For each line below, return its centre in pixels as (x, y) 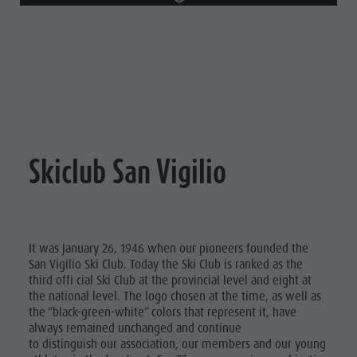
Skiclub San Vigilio (127, 172)
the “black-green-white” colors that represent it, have (163, 313)
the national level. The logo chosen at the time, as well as (175, 297)
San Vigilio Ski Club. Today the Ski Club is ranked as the (166, 265)
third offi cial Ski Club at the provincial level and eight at (170, 281)
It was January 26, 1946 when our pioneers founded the (169, 249)
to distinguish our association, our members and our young (177, 345)
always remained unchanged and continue (135, 329)
